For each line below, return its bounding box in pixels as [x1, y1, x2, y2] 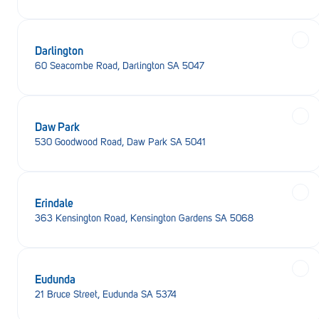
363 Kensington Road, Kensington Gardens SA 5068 [35, 212, 253, 224]
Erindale [35, 194, 73, 210]
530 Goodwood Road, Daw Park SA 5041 [35, 136, 206, 148]
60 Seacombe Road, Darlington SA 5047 [35, 60, 204, 72]
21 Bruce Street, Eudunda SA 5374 [35, 288, 177, 300]
